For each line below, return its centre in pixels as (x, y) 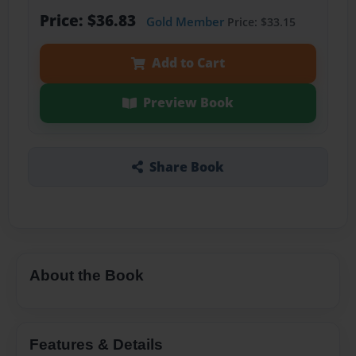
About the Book (87, 275)
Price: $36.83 (89, 21)
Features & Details (96, 344)
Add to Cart (188, 63)
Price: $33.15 (259, 22)
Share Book (186, 166)
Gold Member (185, 22)
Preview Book (188, 103)
